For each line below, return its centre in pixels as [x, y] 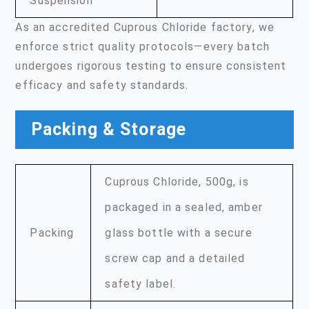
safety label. [141, 284]
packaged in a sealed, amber [184, 207]
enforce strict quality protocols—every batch [142, 46]
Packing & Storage [109, 129]
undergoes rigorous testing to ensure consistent [151, 66]
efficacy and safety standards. [102, 85]
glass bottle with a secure [179, 233]
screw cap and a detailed [175, 258]
